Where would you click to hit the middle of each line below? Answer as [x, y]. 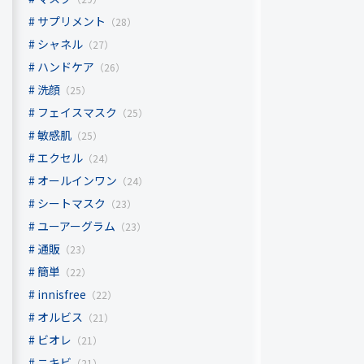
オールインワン [77, 181]
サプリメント [71, 22]
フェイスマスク [77, 113]
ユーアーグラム [76, 226]
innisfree [62, 295]
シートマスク [71, 204]
